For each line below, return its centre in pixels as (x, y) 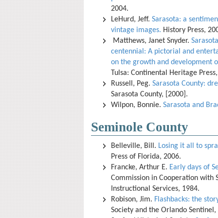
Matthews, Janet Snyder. (151, 41)
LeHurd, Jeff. (131, 19)
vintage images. (136, 30)
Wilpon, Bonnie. (137, 105)
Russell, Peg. (132, 84)
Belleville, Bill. (135, 146)
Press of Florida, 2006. (147, 157)
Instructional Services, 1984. (156, 189)
